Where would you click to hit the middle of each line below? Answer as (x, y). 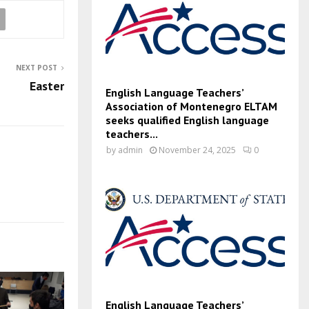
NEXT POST (37, 67)
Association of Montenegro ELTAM (191, 107)
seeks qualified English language (187, 120)
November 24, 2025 (197, 150)
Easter (47, 86)
